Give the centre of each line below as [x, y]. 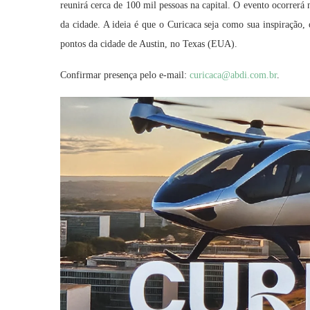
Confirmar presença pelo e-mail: [125, 75]
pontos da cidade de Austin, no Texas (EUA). [149, 44]
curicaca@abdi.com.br [233, 75]
